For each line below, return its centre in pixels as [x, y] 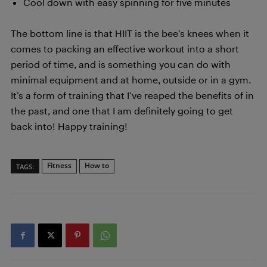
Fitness [59, 165]
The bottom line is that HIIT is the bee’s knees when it [130, 33]
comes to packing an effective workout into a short [125, 49]
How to [97, 165]
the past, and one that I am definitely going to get [122, 111]
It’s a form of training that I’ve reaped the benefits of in [132, 95]
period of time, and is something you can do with [121, 64]
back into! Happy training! [69, 126]
